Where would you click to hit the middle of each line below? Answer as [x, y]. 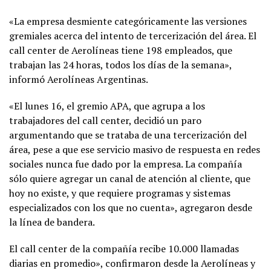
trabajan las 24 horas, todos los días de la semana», [120, 65]
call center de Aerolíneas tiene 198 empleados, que [121, 51]
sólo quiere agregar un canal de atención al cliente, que [130, 179]
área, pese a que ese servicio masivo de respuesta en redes [135, 150]
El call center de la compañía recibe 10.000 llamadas [124, 249]
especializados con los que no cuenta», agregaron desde [131, 208]
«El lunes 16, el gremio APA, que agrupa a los [107, 106]
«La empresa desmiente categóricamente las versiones [128, 21]
